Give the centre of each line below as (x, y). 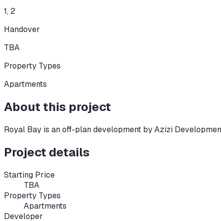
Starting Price (29, 175)
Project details (47, 152)
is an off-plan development (91, 129)
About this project (57, 107)
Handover (22, 29)
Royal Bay (23, 129)
